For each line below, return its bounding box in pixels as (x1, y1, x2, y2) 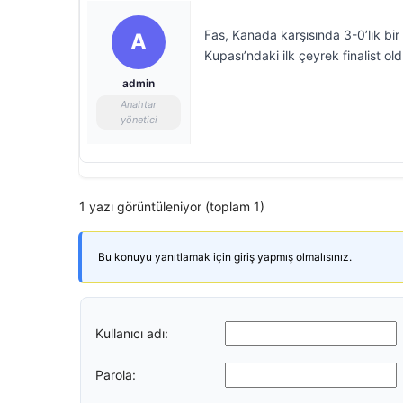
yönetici (120, 113, 157, 126)
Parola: (95, 366, 136, 382)
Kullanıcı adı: (95, 325, 168, 341)
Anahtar (121, 98, 157, 111)
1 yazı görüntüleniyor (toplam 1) (79, 199, 264, 214)
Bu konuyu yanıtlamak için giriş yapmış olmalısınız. (98, 250, 352, 264)
